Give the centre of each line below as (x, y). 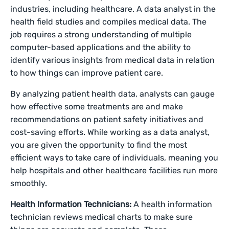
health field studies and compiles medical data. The (109, 22)
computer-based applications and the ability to (101, 47)
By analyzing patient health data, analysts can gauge (113, 94)
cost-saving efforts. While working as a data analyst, (110, 132)
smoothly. (30, 183)
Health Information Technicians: (72, 204)
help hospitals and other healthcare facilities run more (114, 170)
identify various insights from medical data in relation (113, 60)
